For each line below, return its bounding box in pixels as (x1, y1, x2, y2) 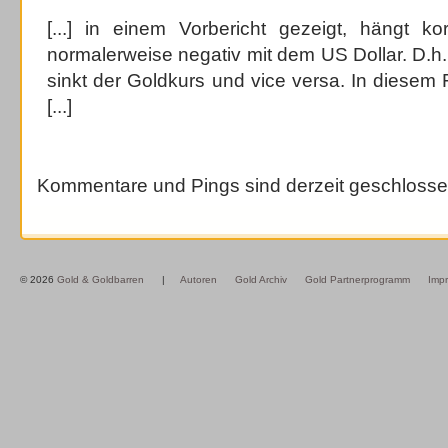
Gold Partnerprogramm (305, 274, 410, 286)
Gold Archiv (235, 274, 287, 286)
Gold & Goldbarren (57, 274, 144, 286)
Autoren (180, 274, 217, 286)
